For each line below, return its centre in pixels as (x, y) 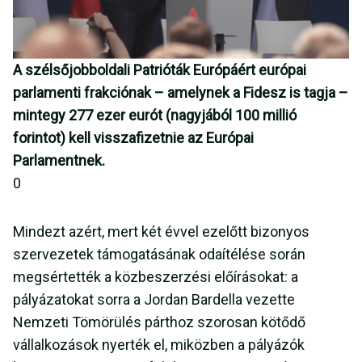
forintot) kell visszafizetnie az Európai (133, 138)
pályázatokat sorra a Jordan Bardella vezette (154, 300)
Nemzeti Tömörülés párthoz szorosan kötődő (159, 322)
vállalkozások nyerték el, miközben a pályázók (159, 345)
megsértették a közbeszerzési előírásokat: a (156, 277)
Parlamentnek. (61, 161)
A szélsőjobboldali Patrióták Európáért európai (160, 70)
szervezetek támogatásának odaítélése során (159, 255)
